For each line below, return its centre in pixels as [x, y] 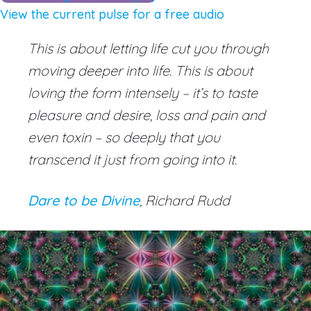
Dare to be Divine [84, 200]
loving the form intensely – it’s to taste [143, 92]
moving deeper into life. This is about [140, 70]
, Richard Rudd [185, 200]
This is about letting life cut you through [148, 48]
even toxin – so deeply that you [124, 137]
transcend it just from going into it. [132, 159]
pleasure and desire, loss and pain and [146, 115]
